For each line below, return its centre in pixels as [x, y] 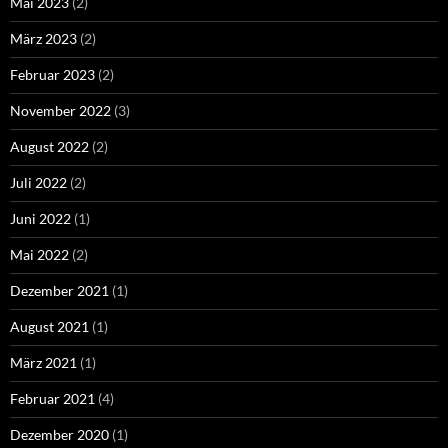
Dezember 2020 [59, 435]
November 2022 [60, 111]
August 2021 [49, 327]
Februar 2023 [52, 75]
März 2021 [43, 363]
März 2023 [43, 39]
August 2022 [49, 147]
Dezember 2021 [59, 291]
